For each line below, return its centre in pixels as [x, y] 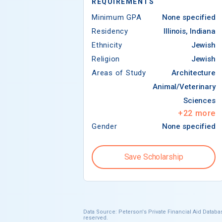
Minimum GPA [117, 17]
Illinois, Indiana [190, 31]
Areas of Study [119, 73]
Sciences [199, 100]
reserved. [96, 218]
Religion [106, 59]
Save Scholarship [154, 157]
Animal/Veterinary [184, 86]
